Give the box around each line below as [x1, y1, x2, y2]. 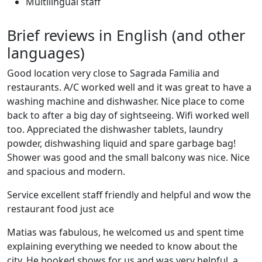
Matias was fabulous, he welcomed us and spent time [7, 226, 244, 239]
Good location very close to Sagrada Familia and [7, 67, 219, 80]
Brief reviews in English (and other [7, 25, 245, 45]
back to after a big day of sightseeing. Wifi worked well [7, 109, 249, 122]
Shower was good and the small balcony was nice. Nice [7, 151, 250, 164]
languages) [7, 43, 85, 63]
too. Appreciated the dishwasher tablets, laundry [7, 123, 223, 136]
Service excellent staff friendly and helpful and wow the [7, 188, 251, 201]
